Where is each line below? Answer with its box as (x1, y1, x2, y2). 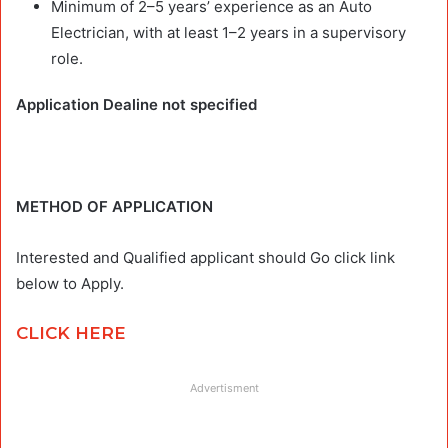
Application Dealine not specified (16, 94, 261, 114)
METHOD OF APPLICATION (16, 196, 217, 216)
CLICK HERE (16, 322, 131, 343)
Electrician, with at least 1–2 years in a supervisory (51, 22, 406, 42)
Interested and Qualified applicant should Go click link (16, 247, 395, 267)
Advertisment (189, 380, 259, 395)
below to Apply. (16, 273, 124, 293)
